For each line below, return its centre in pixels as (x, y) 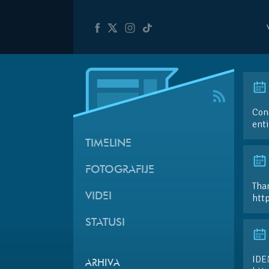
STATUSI (105, 223)
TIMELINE (108, 144)
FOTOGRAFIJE (120, 170)
